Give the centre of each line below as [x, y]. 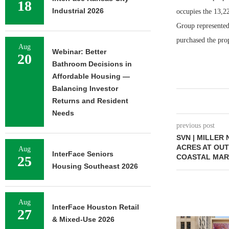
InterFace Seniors [83, 154]
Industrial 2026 [78, 11]
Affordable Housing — [91, 76]
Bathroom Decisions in [92, 64]
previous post [195, 125]
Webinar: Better [79, 52]
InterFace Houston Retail [96, 207]
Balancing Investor [85, 88]
